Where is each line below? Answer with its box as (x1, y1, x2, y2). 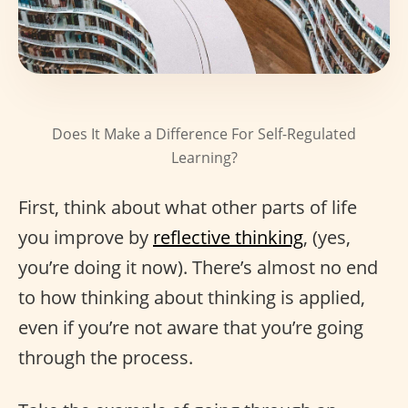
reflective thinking (153, 224, 303, 250)
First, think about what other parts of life (18, 194, 357, 219)
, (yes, (303, 224, 351, 250)
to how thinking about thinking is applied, (18, 284, 365, 310)
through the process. (18, 344, 193, 370)
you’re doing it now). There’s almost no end (18, 254, 378, 280)
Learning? (170, 147, 238, 168)
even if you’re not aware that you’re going (18, 314, 363, 340)
